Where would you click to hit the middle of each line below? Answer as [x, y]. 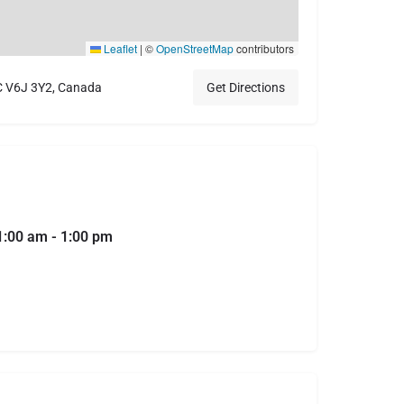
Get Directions [246, 87]
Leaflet [119, 48]
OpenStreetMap [195, 48]
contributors [264, 48]
